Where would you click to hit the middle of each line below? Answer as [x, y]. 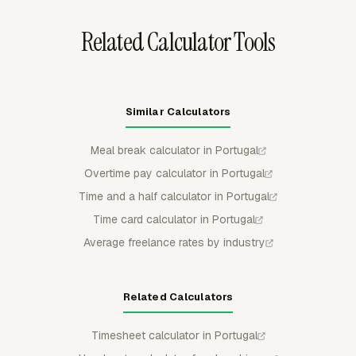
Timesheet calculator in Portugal [174, 335]
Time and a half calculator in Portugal [174, 196]
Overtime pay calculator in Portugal [174, 173]
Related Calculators [178, 297]
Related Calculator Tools [178, 42]
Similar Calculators [178, 112]
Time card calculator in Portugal [174, 219]
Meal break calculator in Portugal [174, 150]
